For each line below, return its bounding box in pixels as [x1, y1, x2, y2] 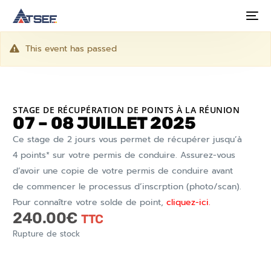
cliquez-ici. [166, 196, 211, 209]
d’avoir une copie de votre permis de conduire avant [13, 165, 233, 177]
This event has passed [25, 42, 117, 55]
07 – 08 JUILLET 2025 [13, 113, 196, 133]
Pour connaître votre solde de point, [13, 196, 167, 209]
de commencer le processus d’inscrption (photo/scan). [13, 180, 242, 193]
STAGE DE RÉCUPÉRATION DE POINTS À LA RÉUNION [13, 104, 240, 116]
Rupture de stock [13, 228, 80, 240]
